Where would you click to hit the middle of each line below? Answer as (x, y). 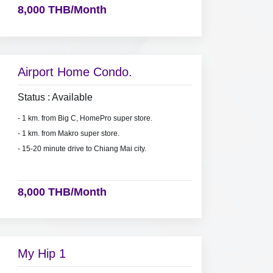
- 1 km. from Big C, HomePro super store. (85, 118)
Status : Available (55, 97)
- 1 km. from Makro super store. (68, 133)
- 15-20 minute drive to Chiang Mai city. (82, 148)
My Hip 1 (41, 253)
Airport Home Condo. (75, 72)
